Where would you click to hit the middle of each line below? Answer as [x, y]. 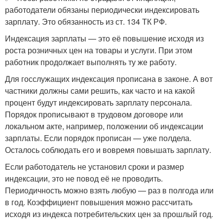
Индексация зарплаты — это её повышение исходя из [104, 38]
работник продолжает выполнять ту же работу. [91, 62]
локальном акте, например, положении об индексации [104, 126]
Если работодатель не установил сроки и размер [94, 166]
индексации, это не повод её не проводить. [84, 178]
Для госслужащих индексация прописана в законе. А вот [109, 79]
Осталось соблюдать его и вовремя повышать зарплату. [108, 150]
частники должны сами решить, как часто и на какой [100, 91]
